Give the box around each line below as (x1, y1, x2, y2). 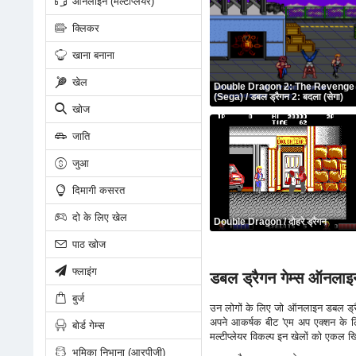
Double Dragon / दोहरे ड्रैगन (213, 216, 327, 227)
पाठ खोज (68, 238, 106, 250)
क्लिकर (68, 21, 99, 34)
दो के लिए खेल (68, 211, 127, 223)
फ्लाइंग (68, 265, 97, 277)
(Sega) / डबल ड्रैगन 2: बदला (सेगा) (213, 91, 343, 103)
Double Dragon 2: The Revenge (213, 81, 354, 92)
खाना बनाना (68, 48, 114, 61)
